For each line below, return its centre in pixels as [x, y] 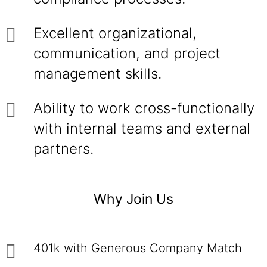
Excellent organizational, [115, 33]
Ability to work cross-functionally [144, 108]
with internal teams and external [142, 128]
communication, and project [127, 53]
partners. [63, 149]
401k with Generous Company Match [139, 248]
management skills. [97, 74]
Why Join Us [133, 199]
